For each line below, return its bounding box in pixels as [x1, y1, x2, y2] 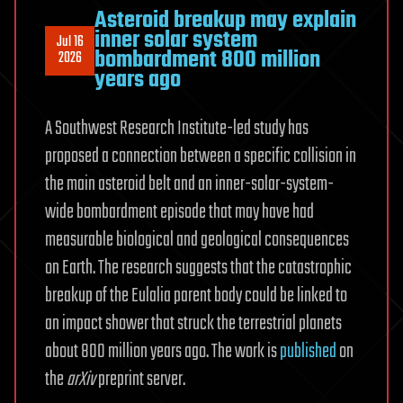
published [280, 336, 336, 368]
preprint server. [95, 364, 185, 396]
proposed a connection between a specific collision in [45, 141, 356, 173]
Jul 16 [56, 31, 84, 55]
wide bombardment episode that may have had [45, 197, 314, 228]
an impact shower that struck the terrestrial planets [45, 309, 342, 340]
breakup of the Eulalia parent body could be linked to [45, 281, 347, 312]
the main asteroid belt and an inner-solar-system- [45, 169, 334, 201]
